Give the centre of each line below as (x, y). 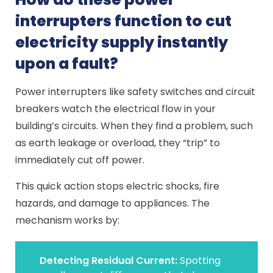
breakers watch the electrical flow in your (116, 109)
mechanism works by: (68, 220)
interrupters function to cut (124, 21)
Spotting (199, 261)
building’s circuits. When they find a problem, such (134, 126)
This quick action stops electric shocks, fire (118, 186)
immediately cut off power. (80, 160)
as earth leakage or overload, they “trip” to (118, 143)
